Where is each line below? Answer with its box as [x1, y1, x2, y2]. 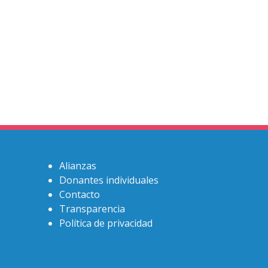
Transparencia [59, 202, 125, 216]
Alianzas [59, 159, 96, 173]
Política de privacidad [59, 217, 153, 230]
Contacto [59, 188, 100, 202]
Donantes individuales [59, 173, 159, 187]
